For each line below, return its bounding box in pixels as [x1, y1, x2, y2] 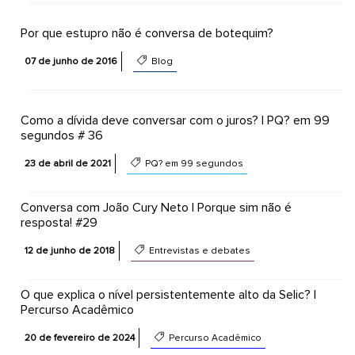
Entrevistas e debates [146, 245, 250, 257]
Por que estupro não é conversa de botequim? [20, 25, 273, 41]
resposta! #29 [20, 215, 97, 231]
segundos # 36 [20, 128, 103, 143]
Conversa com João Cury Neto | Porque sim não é [20, 200, 292, 216]
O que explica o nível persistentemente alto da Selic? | [20, 287, 316, 303]
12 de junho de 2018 [24, 245, 115, 257]
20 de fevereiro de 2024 [24, 332, 135, 344]
